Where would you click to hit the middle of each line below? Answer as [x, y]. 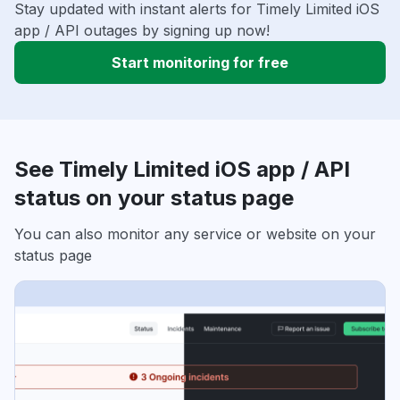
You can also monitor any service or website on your [195, 234]
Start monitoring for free [200, 63]
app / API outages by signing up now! [142, 31]
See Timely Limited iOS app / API [182, 170]
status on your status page [154, 198]
